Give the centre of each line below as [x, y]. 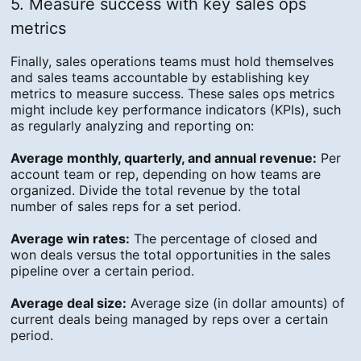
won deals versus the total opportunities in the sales [171, 255]
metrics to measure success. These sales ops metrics [173, 94]
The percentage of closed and [224, 239]
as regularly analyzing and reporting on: [133, 126]
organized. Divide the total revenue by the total [156, 191]
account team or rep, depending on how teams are [166, 174]
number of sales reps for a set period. [126, 207]
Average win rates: [71, 239]
